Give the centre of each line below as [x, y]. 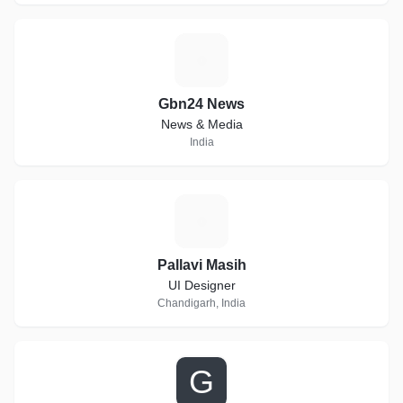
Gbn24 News [201, 104]
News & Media [201, 124]
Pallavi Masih [201, 265]
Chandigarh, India [201, 303]
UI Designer [201, 285]
